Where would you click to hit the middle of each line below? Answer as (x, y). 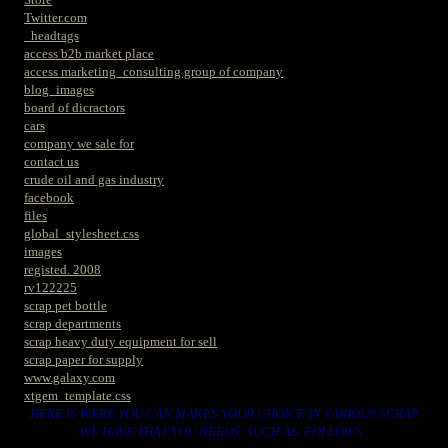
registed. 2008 (62, 269)
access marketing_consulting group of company (153, 71)
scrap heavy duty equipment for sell (120, 341)
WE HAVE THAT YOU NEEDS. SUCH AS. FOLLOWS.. (224, 431)
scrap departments (72, 323)
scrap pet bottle (65, 305)
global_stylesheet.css (81, 233)
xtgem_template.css (77, 395)
